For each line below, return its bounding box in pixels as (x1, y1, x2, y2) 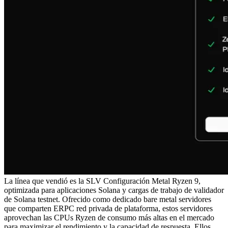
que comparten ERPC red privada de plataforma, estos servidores (4, 204, 213, 213)
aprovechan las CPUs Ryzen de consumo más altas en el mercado (4, 213, 214, 222)
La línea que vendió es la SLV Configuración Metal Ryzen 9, (4, 176, 201, 185)
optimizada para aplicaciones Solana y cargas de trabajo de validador (4, 185, 224, 194)
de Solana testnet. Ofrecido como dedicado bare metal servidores (4, 194, 211, 204)
